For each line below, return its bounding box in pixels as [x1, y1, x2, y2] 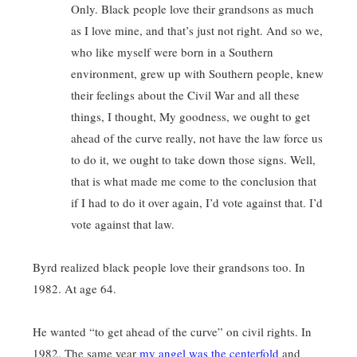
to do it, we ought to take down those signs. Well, [71, 151, 316, 167]
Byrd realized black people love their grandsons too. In [33, 259, 305, 275]
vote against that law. [71, 216, 175, 232]
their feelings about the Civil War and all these [71, 87, 300, 103]
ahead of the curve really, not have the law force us [71, 130, 323, 146]
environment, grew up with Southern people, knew [71, 65, 324, 81]
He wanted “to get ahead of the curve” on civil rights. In [33, 324, 312, 339]
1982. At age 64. [33, 280, 116, 296]
